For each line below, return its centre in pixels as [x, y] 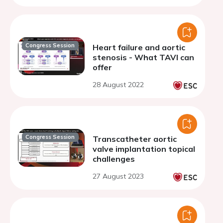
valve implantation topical [144, 149]
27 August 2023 [118, 176]
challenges [114, 159]
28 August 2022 [118, 85]
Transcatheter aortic [135, 139]
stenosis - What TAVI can [143, 57]
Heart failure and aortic [139, 47]
